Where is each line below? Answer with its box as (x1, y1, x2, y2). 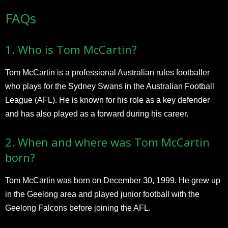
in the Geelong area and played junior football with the (5, 189, 199, 198)
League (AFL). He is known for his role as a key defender (5, 95, 210, 104)
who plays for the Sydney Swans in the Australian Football (5, 81, 214, 91)
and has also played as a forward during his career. (5, 109, 188, 118)
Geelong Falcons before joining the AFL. (5, 203, 151, 212)
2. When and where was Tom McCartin (5, 134, 210, 150)
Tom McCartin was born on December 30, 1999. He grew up (5, 176, 220, 185)
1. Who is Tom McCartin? (5, 41, 137, 57)
